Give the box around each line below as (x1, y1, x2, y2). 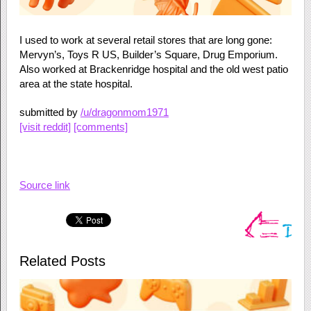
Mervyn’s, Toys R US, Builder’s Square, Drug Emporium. (19, 48, 278, 60)
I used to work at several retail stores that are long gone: (19, 33, 272, 46)
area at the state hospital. (19, 77, 133, 90)
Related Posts (19, 253, 106, 269)
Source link (19, 178, 70, 191)
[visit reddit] (19, 120, 71, 133)
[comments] (73, 120, 128, 133)
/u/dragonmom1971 (80, 106, 169, 118)
